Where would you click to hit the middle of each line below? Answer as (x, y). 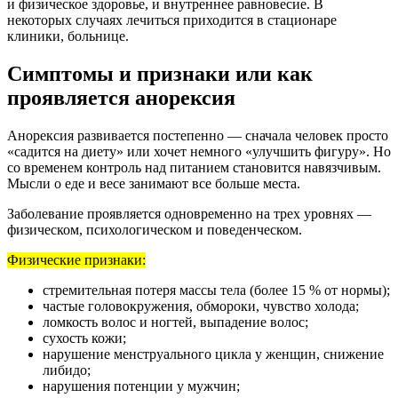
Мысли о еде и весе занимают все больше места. (154, 184)
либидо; (67, 370)
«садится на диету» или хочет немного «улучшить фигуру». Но (199, 152)
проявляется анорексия (121, 98)
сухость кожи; (84, 338)
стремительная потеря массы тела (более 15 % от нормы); (216, 291)
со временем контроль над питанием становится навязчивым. (194, 168)
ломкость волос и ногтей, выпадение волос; (175, 322)
